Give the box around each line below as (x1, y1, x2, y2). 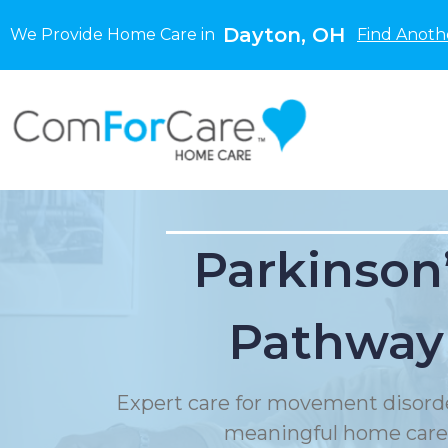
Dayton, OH (223, 23, 345, 47)
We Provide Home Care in (10, 25, 223, 44)
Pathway (228, 313, 444, 371)
